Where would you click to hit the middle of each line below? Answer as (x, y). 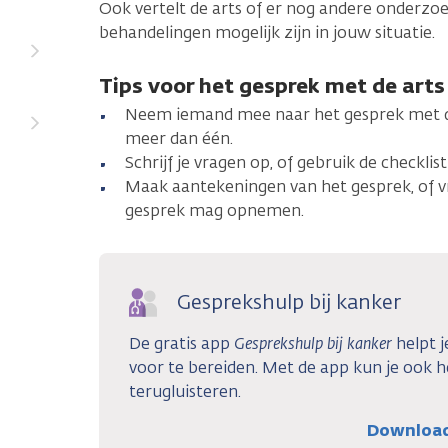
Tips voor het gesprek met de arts (272, 86)
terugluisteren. (185, 392)
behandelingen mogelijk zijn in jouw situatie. (267, 33)
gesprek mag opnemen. (214, 211)
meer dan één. (179, 139)
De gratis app (181, 344)
